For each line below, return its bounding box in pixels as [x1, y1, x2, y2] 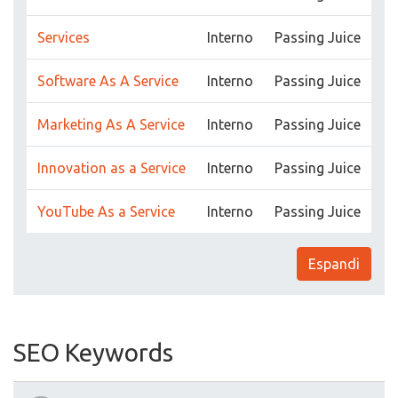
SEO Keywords [13, 338, 173, 366]
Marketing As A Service [37, 116, 185, 132]
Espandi [308, 256, 360, 272]
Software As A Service [37, 73, 179, 89]
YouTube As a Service [37, 203, 175, 219]
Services [37, 29, 90, 45]
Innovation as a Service [37, 160, 186, 176]
